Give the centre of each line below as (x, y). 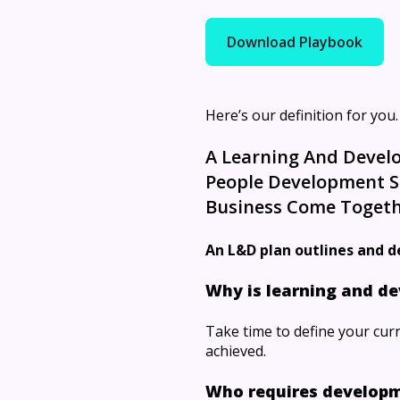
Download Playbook (295, 42)
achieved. (236, 351)
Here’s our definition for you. (302, 115)
